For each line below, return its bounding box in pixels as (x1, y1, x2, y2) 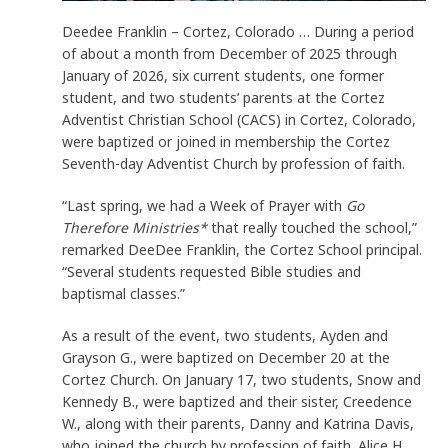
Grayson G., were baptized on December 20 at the (62, 347, 391, 367)
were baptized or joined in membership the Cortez (62, 131, 391, 151)
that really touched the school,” (207, 217, 418, 237)
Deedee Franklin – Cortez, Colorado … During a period (62, 21, 415, 41)
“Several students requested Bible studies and (62, 261, 362, 281)
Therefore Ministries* (62, 217, 208, 237)
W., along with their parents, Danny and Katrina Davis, (62, 413, 415, 433)
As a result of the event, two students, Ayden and (62, 325, 389, 345)
